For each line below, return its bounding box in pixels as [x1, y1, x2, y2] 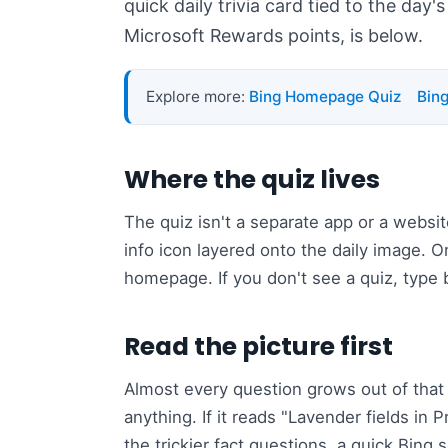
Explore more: [146, 87, 249, 107]
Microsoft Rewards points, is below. [124, 25, 423, 47]
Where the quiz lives [124, 162, 380, 198]
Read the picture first [124, 329, 393, 365]
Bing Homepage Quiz [249, 87, 401, 107]
